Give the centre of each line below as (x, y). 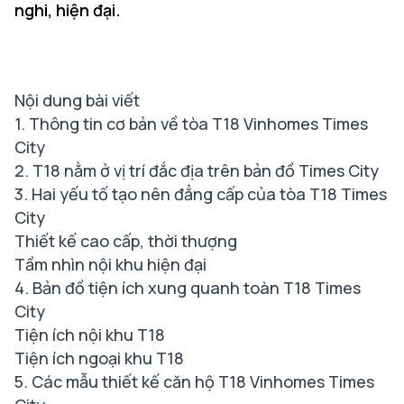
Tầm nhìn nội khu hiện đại (110, 264)
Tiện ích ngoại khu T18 (99, 358)
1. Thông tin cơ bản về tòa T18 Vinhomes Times (191, 124)
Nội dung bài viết (77, 100)
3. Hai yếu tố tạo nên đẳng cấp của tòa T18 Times (201, 194)
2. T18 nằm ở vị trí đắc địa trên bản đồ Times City (197, 170)
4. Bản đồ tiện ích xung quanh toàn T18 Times (188, 288)
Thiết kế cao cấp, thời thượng (126, 241)
